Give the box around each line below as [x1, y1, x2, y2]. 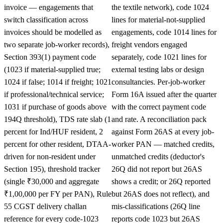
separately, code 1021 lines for [111, 52, 207, 61]
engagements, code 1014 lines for [111, 27, 217, 36]
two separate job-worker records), [4, 40, 110, 49]
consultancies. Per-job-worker [111, 77, 205, 86]
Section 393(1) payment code [4, 52, 96, 61]
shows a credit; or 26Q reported [111, 177, 211, 186]
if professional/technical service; [4, 90, 104, 99]
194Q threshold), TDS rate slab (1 [4, 114, 111, 123]
